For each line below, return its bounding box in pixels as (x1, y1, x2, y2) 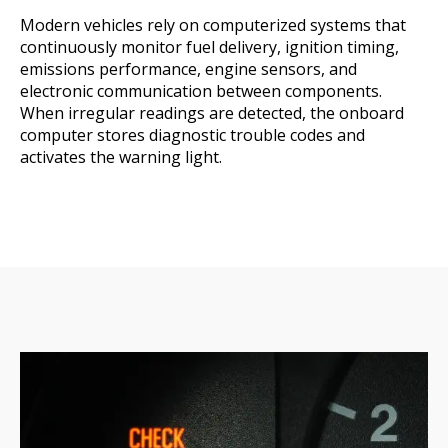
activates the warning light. (20, 146, 226, 168)
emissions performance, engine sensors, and (20, 58, 357, 80)
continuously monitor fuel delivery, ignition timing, (20, 36, 399, 58)
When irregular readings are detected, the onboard (20, 102, 404, 124)
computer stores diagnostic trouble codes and (20, 124, 365, 146)
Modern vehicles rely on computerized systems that (20, 14, 406, 36)
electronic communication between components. (20, 80, 382, 102)
